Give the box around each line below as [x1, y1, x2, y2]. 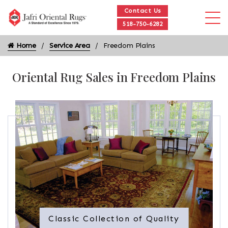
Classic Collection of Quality [48, 213, 180, 223]
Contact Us [124, 7, 161, 14]
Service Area [49, 41, 90, 50]
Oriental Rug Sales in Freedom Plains [12, 69, 216, 85]
